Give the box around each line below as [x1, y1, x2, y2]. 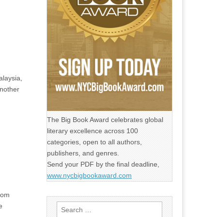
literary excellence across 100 [47, 127, 138, 135]
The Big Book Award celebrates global [47, 116, 163, 124]
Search [56, 202, 78, 210]
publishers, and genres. [47, 149, 119, 157]
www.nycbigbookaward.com [47, 171, 132, 179]
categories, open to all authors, [47, 138, 142, 146]
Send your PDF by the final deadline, [47, 160, 159, 168]
